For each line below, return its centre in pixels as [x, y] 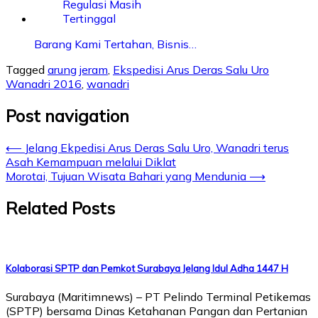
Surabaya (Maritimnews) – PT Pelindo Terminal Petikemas [158, 297]
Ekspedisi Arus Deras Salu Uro [191, 70]
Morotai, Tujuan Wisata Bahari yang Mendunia [126, 176]
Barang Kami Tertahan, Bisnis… [115, 44]
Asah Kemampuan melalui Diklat [91, 162]
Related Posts [60, 208]
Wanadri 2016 [44, 84]
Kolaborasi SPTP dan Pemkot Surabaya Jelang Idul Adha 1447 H [147, 269]
